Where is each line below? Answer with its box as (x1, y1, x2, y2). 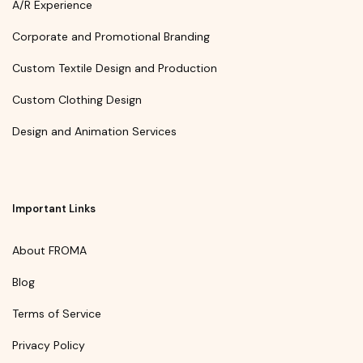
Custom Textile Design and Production (12, 61, 217, 76)
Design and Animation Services (12, 124, 177, 139)
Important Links (12, 201, 96, 216)
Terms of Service (12, 305, 101, 321)
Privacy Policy (12, 337, 85, 352)
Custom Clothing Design (12, 92, 142, 108)
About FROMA (12, 242, 87, 258)
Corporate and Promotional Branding (12, 29, 210, 45)
